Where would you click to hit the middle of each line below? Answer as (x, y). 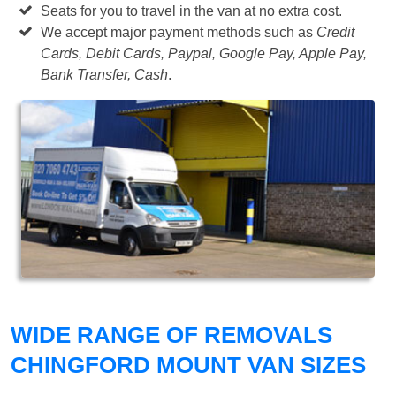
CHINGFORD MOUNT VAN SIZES (188, 366)
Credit (336, 32)
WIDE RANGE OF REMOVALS (171, 335)
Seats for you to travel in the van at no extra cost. (192, 11)
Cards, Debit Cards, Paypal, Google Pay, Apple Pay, (204, 53)
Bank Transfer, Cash (105, 74)
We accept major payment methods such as (179, 32)
